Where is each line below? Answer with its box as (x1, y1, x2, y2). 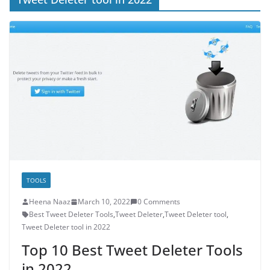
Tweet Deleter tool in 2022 (22, 222, 110, 233)
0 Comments (137, 196, 180, 207)
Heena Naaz (29, 196, 71, 207)
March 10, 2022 (78, 196, 130, 207)
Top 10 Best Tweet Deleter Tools (22, 240, 243, 260)
